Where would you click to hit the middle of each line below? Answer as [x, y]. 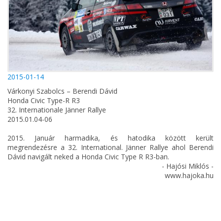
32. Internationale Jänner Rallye [57, 110]
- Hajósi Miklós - [188, 166]
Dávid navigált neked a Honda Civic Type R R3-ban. [88, 156]
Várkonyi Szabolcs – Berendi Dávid [62, 91]
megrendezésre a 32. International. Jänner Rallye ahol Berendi [110, 147]
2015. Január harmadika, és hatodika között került [110, 138]
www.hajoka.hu [189, 175]
